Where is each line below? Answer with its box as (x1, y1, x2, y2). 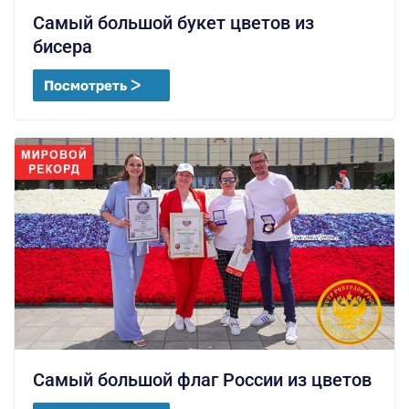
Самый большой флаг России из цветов (33, 368, 372, 391)
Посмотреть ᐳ (44, 77, 141, 94)
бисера (33, 36, 92, 58)
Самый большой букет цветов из (33, 12, 314, 35)
